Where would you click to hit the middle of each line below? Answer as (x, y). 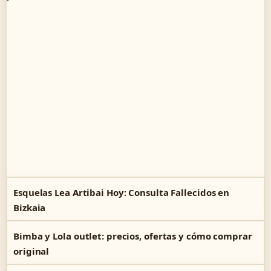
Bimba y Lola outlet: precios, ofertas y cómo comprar (133, 236)
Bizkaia (30, 207)
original (31, 251)
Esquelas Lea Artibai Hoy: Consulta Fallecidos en (122, 192)
